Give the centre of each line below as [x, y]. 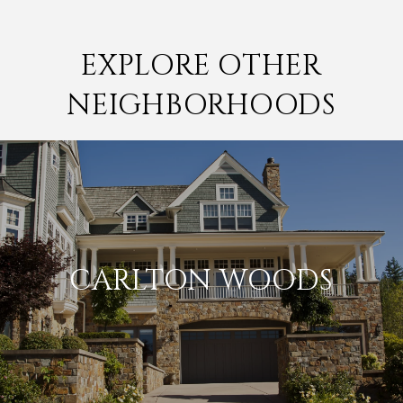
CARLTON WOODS [201, 281]
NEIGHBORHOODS [201, 105]
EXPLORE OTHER [201, 66]
